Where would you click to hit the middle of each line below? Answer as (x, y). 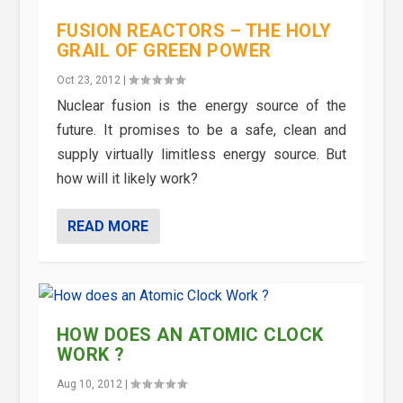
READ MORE (107, 227)
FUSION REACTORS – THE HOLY (194, 31)
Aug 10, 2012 (89, 385)
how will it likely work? (127, 179)
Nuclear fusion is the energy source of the (201, 106)
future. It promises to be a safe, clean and (201, 130)
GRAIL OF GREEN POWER (164, 51)
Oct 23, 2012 (88, 81)
